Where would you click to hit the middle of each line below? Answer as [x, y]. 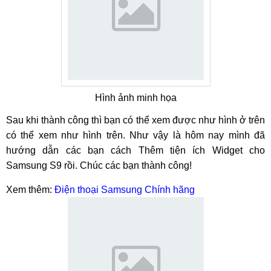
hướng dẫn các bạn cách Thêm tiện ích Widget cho [135, 150]
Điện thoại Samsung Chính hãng [125, 190]
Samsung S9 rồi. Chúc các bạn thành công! [99, 165]
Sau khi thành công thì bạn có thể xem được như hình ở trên [135, 120]
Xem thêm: [30, 190]
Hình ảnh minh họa [135, 98]
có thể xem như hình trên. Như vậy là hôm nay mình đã [135, 135]
